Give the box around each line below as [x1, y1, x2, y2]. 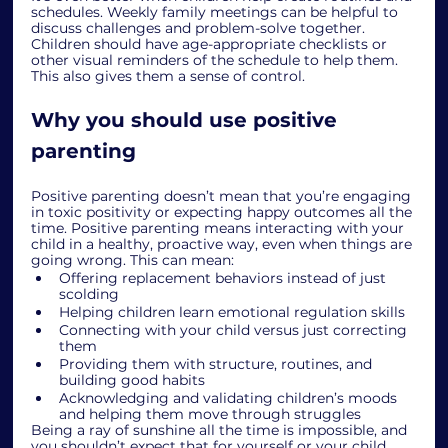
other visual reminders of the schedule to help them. [31, 50, 403, 69]
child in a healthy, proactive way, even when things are [31, 234, 417, 253]
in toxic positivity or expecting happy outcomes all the [31, 202, 417, 221]
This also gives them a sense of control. [31, 66, 310, 85]
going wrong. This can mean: [31, 250, 235, 269]
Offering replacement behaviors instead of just [59, 268, 391, 287]
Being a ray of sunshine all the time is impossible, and [31, 420, 412, 439]
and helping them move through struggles [59, 404, 362, 423]
